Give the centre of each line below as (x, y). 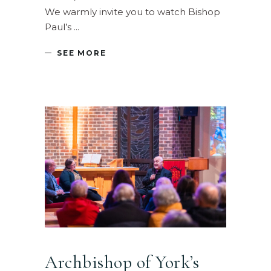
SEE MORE (82, 53)
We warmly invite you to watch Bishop (132, 11)
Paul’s (59, 27)
